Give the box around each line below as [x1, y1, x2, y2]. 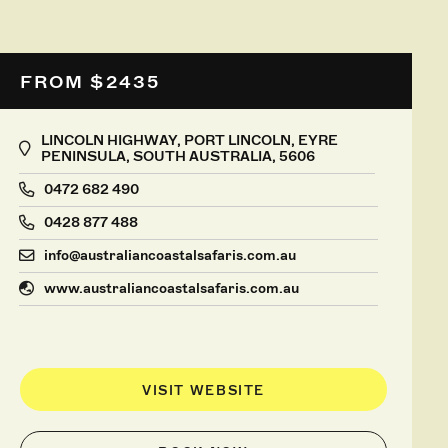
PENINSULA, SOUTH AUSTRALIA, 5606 [40, 147, 315, 165]
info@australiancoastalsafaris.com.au [43, 246, 296, 264]
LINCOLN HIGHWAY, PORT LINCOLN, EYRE [40, 131, 338, 149]
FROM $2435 [19, 70, 161, 93]
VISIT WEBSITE [141, 382, 265, 398]
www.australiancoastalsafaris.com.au [43, 279, 299, 297]
